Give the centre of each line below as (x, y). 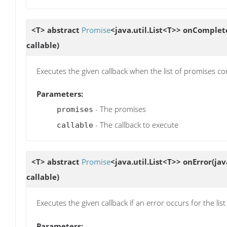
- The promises (120, 109)
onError (197, 162)
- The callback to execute (136, 125)
